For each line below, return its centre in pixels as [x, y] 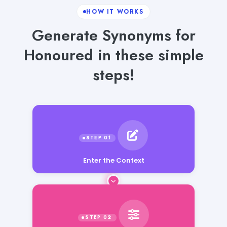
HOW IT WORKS [115, 11]
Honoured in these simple [113, 55]
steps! [113, 74]
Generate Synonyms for [113, 35]
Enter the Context [113, 159]
